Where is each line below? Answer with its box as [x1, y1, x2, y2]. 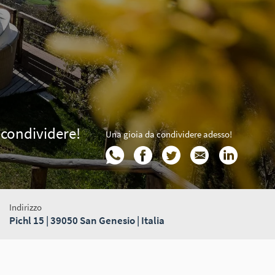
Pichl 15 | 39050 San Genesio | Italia [9, 213, 165, 227]
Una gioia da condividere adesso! [106, 128, 233, 140]
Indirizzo [9, 201, 42, 213]
